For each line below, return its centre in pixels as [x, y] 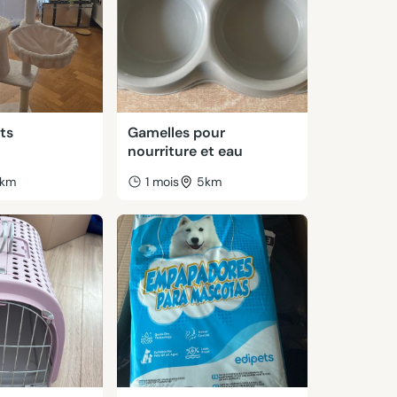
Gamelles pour [176, 132]
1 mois [162, 182]
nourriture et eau [185, 151]
